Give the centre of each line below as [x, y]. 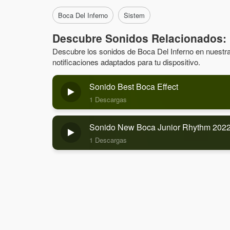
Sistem [134, 15]
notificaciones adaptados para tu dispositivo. [126, 62]
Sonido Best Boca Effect [134, 87]
